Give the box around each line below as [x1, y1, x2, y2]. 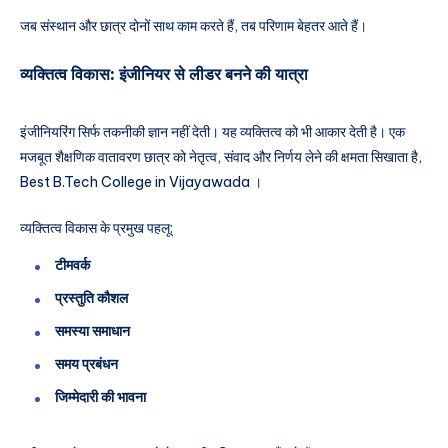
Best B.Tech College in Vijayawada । [20, 172, 262, 191]
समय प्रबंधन [55, 355, 118, 374]
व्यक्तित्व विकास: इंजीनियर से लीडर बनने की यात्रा [20, 63, 308, 84]
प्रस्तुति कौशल [55, 289, 128, 308]
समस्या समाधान [55, 322, 130, 341]
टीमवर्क [55, 256, 90, 275]
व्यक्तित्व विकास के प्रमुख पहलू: [20, 218, 173, 237]
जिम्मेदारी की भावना [55, 388, 146, 407]
